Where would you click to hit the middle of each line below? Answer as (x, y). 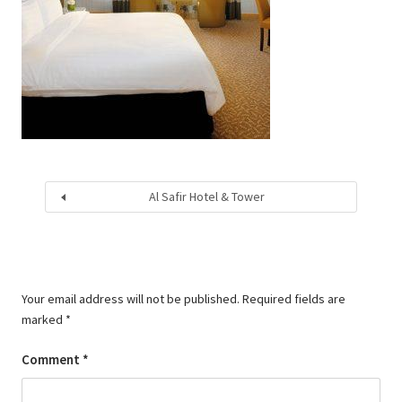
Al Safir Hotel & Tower (206, 197)
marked (44, 319)
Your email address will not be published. (131, 299)
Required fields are (294, 299)
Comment (52, 359)
